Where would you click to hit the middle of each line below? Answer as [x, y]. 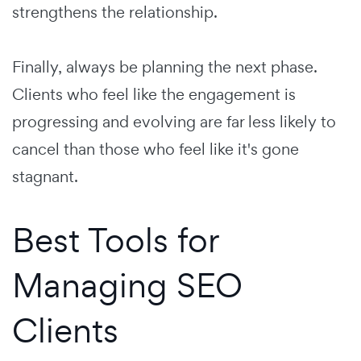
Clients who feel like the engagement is [154, 94]
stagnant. [45, 176]
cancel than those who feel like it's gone [156, 149]
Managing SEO [127, 284]
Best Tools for [115, 239]
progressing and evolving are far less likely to [174, 121]
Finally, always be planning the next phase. [165, 66]
